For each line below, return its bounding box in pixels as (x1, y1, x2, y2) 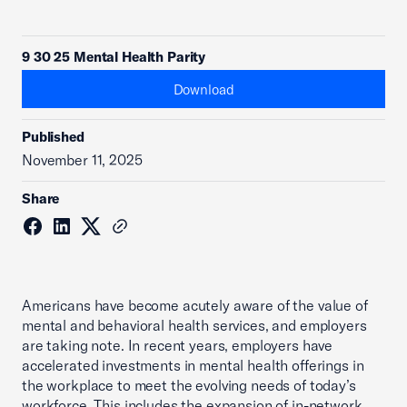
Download (173, 80, 234, 98)
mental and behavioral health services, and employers (22, 316, 367, 334)
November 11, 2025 (22, 151, 143, 169)
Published (22, 128, 84, 145)
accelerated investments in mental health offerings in (22, 356, 364, 374)
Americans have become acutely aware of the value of (22, 296, 368, 314)
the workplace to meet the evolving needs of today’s (22, 376, 356, 394)
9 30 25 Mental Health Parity (22, 48, 206, 65)
